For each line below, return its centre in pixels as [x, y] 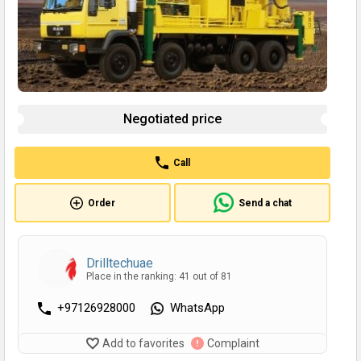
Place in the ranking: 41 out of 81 [159, 276]
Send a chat [265, 203]
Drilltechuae [120, 263]
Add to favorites [143, 344]
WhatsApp [197, 308]
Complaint [233, 344]
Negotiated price [172, 119]
